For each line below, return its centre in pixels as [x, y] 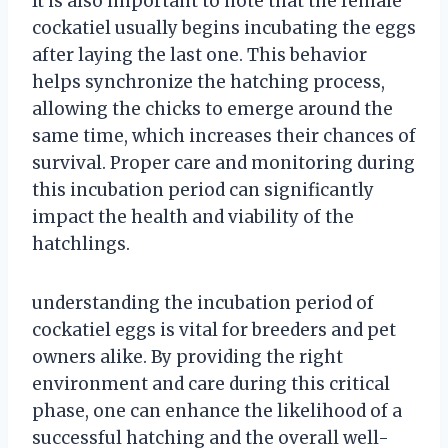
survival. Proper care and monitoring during [223, 163]
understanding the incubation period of [203, 303]
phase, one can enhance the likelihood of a [217, 411]
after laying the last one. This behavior [199, 55]
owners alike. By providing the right [187, 357]
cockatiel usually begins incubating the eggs [224, 28]
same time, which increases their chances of [224, 136]
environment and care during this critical [211, 384]
